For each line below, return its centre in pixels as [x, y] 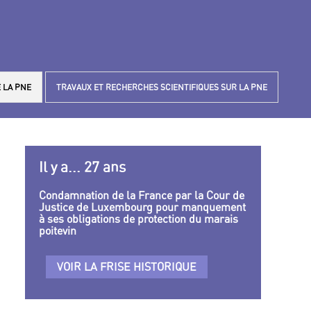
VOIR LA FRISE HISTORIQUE [127, 266]
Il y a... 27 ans [82, 167]
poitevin [58, 230]
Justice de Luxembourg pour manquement [142, 207]
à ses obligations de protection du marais [138, 218]
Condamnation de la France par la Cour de [142, 195]
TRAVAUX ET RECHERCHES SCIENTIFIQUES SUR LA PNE [162, 87]
